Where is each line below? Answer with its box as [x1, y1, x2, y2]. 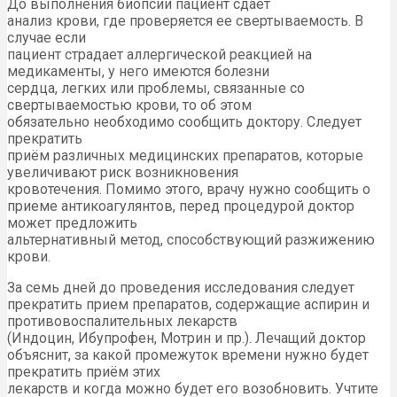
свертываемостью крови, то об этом [7, 97, 252, 114]
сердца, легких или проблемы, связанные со [7, 80, 305, 97]
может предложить [7, 214, 137, 232]
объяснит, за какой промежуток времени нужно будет [7, 346, 369, 364]
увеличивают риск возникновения [7, 164, 238, 182]
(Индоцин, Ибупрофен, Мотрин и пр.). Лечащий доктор [7, 330, 366, 347]
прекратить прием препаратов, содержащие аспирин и [7, 296, 370, 314]
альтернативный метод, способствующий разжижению [7, 231, 375, 249]
